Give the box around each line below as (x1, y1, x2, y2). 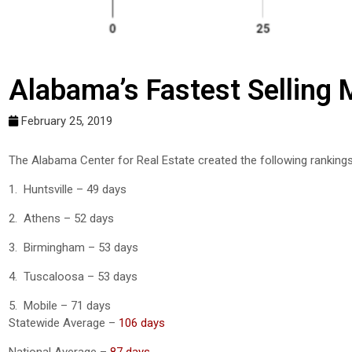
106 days (119, 315, 165, 330)
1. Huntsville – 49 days (9, 181, 126, 196)
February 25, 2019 (21, 113, 112, 128)
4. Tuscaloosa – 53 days (9, 269, 137, 284)
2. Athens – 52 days (9, 211, 114, 225)
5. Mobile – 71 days (9, 298, 111, 313)
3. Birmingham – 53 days (9, 240, 138, 255)
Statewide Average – (9, 315, 119, 330)
